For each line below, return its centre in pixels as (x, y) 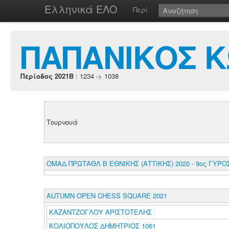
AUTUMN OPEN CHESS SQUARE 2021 (107, 196)
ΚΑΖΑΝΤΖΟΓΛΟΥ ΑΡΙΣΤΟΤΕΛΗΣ (101, 212)
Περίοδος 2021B (47, 76)
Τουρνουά (62, 122)
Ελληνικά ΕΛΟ (81, 9)
